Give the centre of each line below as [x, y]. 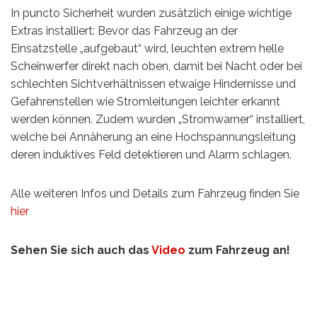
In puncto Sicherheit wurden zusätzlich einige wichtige [151, 13]
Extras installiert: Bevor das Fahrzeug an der [124, 30]
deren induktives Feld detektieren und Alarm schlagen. [151, 154]
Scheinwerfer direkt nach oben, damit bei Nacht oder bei [156, 66]
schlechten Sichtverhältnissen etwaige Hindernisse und [153, 83]
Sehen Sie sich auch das [81, 250]
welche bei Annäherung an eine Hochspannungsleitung [153, 137]
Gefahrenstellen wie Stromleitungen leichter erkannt [145, 101]
